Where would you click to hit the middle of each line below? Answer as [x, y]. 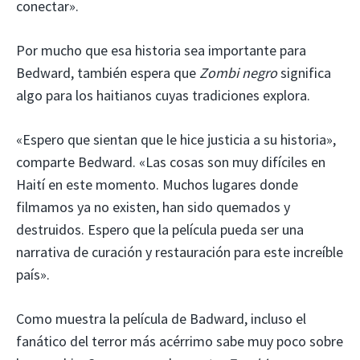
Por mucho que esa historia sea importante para [161, 50]
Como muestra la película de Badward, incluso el [161, 318]
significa [304, 72]
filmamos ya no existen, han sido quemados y [153, 207]
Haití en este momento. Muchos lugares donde [157, 184]
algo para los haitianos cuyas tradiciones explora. [163, 95]
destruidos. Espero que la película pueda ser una [160, 229]
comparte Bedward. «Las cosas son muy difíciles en [171, 162]
